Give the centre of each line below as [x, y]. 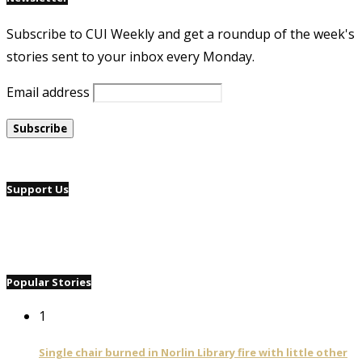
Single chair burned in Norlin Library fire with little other [193, 352]
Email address [48, 92]
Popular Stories [49, 282]
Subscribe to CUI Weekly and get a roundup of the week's [181, 34]
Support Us [38, 189]
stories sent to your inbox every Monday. [130, 56]
